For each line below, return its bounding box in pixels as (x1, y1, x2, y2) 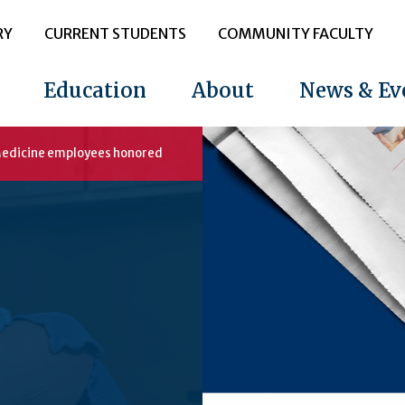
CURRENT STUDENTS (43, 24, 186, 42)
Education (42, 78, 146, 103)
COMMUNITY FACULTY (217, 24, 373, 42)
